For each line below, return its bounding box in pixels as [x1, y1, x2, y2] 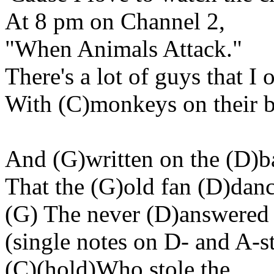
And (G [5, 146, 78, 172]
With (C [5, 91, 82, 117]
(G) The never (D [5, 201, 171, 227]
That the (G [5, 173, 116, 199]
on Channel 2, [84, 8, 225, 34]
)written [78, 146, 154, 172]
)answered [171, 201, 269, 227]
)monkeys [82, 91, 177, 117]
